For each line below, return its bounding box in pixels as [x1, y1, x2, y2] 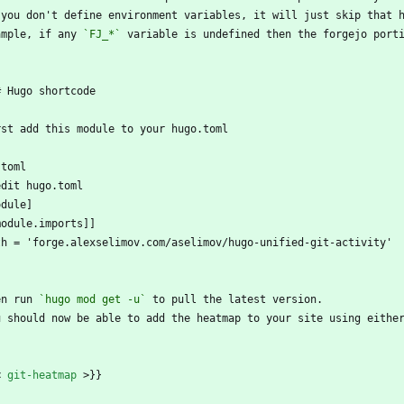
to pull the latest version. [146, 293, 329, 307]
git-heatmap [7, 369, 77, 382]
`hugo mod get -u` [39, 293, 146, 307]
